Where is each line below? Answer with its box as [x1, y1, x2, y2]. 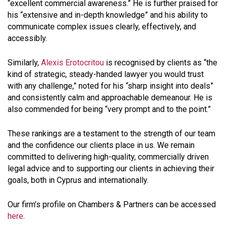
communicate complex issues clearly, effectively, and [8, 22, 196, 32]
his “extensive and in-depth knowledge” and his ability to [8, 10, 208, 20]
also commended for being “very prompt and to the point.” [8, 104, 213, 115]
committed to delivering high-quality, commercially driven [8, 152, 209, 162]
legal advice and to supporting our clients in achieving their [8, 164, 214, 174]
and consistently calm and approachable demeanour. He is [8, 93, 212, 103]
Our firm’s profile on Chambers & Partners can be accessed [8, 200, 216, 210]
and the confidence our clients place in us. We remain [8, 140, 195, 150]
